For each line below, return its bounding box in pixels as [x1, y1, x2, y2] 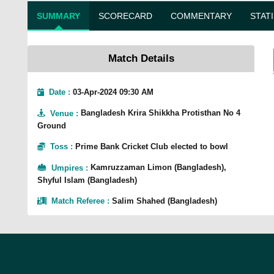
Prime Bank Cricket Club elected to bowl [75, 142, 228, 152]
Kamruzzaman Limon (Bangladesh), [90, 163, 226, 172]
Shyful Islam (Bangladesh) [37, 175, 137, 185]
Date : [49, 87, 71, 97]
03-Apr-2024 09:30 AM [73, 87, 154, 97]
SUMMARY [37, 11, 80, 21]
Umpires [51, 163, 83, 172]
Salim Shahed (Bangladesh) [111, 196, 217, 206]
